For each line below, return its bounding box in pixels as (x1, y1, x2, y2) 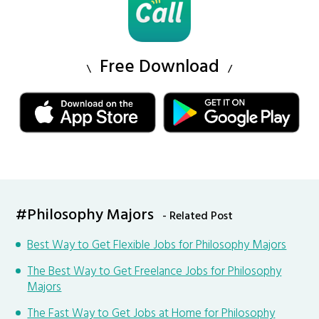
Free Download (100, 53, 219, 83)
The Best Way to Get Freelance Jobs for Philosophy (27, 261, 282, 281)
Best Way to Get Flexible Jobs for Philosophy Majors (27, 235, 287, 255)
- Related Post (162, 206, 234, 226)
